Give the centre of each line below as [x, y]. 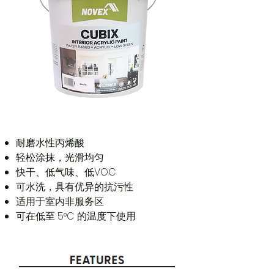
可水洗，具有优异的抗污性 [75, 187]
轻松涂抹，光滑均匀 [60, 157]
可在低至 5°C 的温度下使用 [76, 216]
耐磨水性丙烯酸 [50, 143]
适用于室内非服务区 [60, 202]
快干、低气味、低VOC [66, 172]
